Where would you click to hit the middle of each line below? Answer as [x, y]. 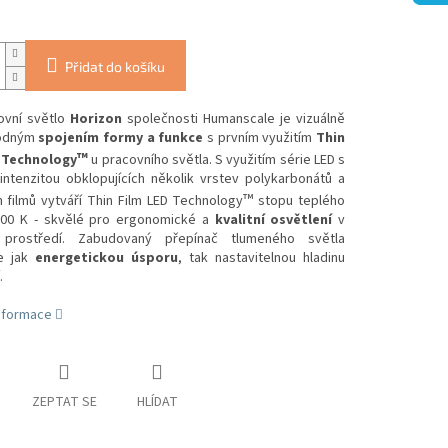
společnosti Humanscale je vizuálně [233, 119]
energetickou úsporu [106, 258]
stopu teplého [299, 201]
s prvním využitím [259, 138]
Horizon [93, 119]
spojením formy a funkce [121, 138]
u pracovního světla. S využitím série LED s [216, 160]
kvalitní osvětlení [270, 220]
